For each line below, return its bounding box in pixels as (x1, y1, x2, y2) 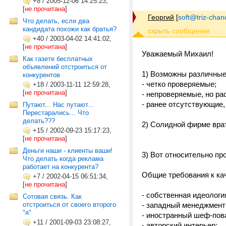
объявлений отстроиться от (23, 63, 107, 71)
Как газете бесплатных (23, 55, 93, 63)
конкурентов (23, 71, 60, 79)
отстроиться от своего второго (23, 201, 116, 208)
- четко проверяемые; (142, 80, 216, 88)
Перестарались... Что (23, 109, 89, 117)
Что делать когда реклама (23, 155, 103, 162)
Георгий (148, 13, 174, 21)
